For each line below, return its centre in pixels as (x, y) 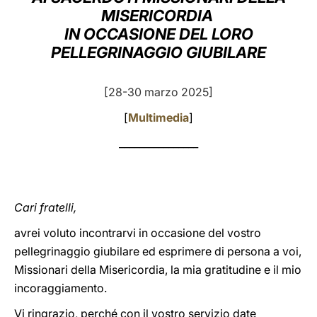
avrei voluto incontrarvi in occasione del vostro (138, 233)
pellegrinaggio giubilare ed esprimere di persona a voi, (158, 251)
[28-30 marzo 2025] (158, 92)
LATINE (243, 24)
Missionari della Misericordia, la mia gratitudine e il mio (158, 270)
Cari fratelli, (45, 207)
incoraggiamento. (60, 288)
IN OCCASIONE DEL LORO (158, 34)
